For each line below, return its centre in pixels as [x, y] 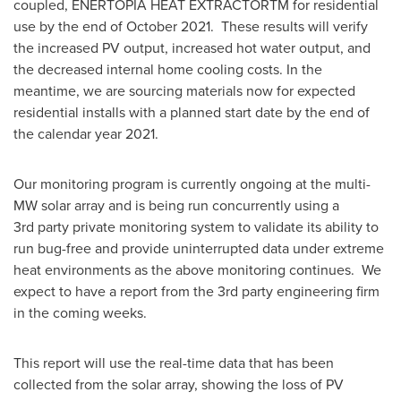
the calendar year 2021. [86, 133]
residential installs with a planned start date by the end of [192, 112]
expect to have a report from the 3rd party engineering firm [196, 291]
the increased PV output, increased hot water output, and [192, 47]
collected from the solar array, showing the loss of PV [179, 384]
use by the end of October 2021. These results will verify [191, 26]
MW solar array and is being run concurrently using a [176, 205]
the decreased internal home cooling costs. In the [168, 69]
